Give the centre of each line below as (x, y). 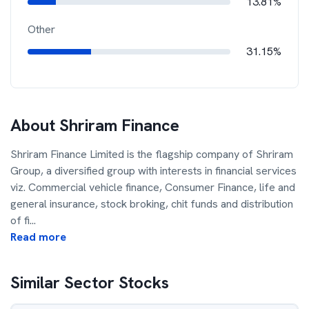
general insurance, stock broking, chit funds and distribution (152, 204)
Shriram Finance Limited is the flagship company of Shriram (152, 154)
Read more (38, 237)
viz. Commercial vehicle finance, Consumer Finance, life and (153, 187)
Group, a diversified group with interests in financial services (153, 171)
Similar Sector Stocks (90, 282)
